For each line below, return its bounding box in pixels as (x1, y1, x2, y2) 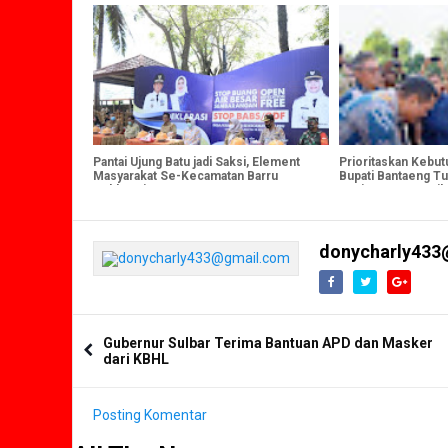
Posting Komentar (93, 407, 207, 424)
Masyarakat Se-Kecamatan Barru (93, 169, 278, 184)
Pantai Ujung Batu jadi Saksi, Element (93, 155, 300, 170)
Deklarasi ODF (93, 183, 173, 198)
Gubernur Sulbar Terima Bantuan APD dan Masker (103, 335, 433, 352)
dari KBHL (103, 351, 169, 368)
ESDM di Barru (339, 197, 421, 212)
